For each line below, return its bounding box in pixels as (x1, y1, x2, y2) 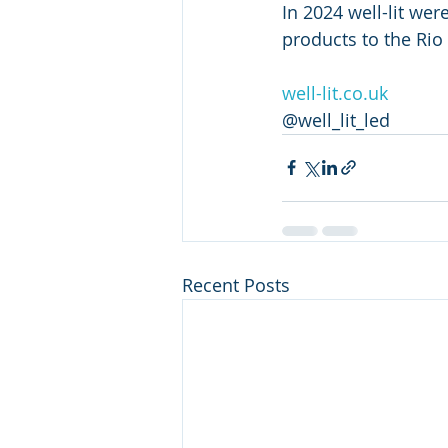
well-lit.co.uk (282, 80, 388, 105)
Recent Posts (182, 272, 290, 297)
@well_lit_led (282, 107, 390, 132)
